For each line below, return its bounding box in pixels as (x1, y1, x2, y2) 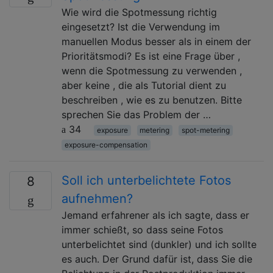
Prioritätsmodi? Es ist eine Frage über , (62, 49, 240, 62)
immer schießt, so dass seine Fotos (62, 223, 223, 236)
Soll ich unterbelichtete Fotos (62, 172, 231, 188)
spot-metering (181, 125, 230, 135)
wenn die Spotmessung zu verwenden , (62, 64, 242, 77)
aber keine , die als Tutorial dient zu (62, 79, 226, 91)
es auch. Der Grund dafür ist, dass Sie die (62, 252, 252, 265)
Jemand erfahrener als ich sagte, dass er (62, 208, 249, 221)
